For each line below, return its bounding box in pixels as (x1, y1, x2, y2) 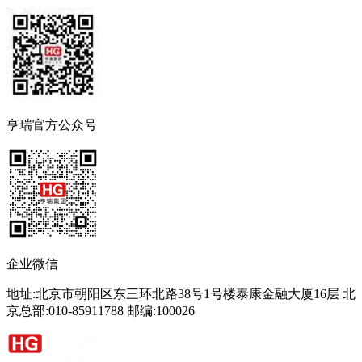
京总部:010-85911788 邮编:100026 (6, 304, 195, 318)
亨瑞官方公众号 (6, 118, 97, 133)
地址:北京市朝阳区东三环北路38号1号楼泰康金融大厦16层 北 (6, 287, 356, 301)
